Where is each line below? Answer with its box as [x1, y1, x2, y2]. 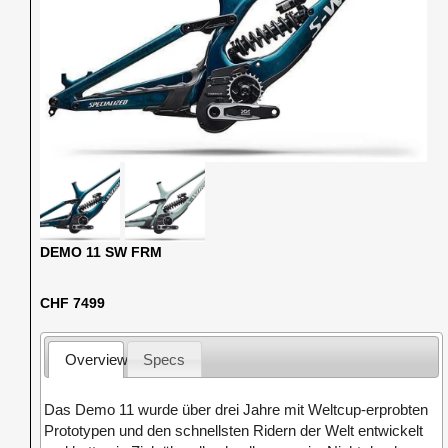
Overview [64, 350, 128, 368]
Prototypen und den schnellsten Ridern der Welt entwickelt [44, 421, 424, 439]
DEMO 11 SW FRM [40, 244, 163, 261]
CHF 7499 [40, 295, 106, 312]
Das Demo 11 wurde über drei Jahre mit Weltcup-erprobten [44, 400, 429, 418]
